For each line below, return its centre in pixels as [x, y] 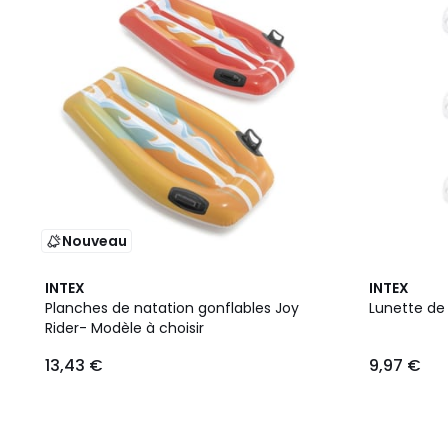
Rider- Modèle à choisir [124, 328]
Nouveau [94, 241]
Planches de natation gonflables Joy [172, 308]
